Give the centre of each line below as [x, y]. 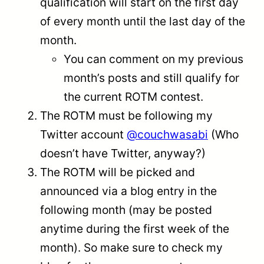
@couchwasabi [167, 134]
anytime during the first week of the [135, 228]
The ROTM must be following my [126, 115]
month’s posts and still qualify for [151, 77]
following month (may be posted [126, 209]
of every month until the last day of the [143, 21]
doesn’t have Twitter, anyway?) [123, 153]
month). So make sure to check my [131, 247]
